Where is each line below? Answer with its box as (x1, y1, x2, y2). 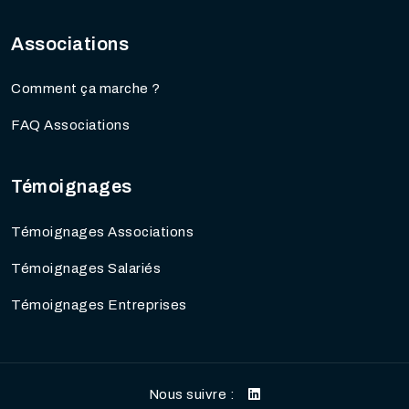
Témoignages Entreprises (11, 297, 187, 312)
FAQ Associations (11, 118, 130, 133)
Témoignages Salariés (11, 260, 161, 276)
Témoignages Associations (11, 224, 194, 239)
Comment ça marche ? (11, 81, 161, 97)
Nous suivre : (148, 386, 235, 402)
